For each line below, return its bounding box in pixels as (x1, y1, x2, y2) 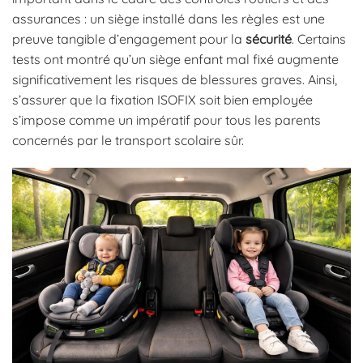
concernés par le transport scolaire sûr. (12, 131, 244, 148)
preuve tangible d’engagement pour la (12, 30, 246, 47)
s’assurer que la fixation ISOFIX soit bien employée (12, 91, 313, 108)
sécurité (246, 30, 292, 47)
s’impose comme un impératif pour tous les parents (12, 111, 321, 128)
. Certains (292, 30, 346, 47)
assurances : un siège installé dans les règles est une (12, 10, 325, 27)
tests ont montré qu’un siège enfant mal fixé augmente (12, 50, 339, 67)
